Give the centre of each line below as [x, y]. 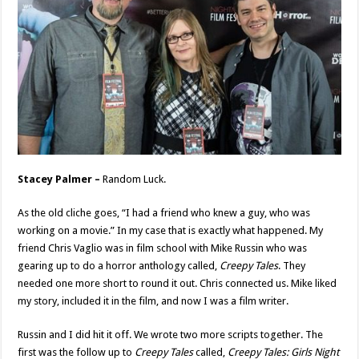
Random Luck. [135, 179]
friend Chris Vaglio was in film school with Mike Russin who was [163, 248]
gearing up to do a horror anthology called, [119, 265]
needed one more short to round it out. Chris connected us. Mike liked [177, 283]
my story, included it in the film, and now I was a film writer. [153, 301]
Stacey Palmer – [61, 179]
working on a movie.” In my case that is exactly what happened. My [171, 230]
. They [292, 265]
